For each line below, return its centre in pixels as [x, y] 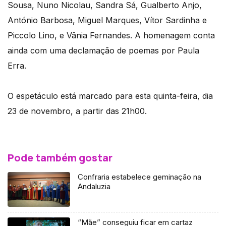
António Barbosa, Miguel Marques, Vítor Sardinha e [107, 20]
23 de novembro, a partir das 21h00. [77, 111]
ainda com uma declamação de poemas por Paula [103, 50]
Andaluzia [94, 186]
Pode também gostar [60, 157]
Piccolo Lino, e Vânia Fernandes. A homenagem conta [111, 35]
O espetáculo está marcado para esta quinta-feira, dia [110, 96]
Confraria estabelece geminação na [140, 177]
